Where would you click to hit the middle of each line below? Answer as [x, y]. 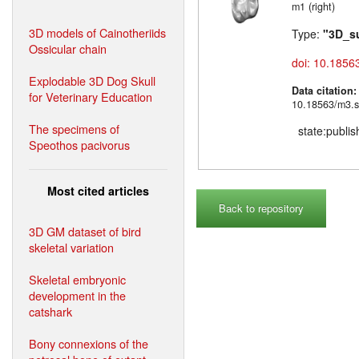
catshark [50, 311]
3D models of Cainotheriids [97, 32]
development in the [77, 295]
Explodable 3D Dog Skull [92, 80]
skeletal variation [71, 247]
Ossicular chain [68, 48]
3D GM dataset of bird [85, 231]
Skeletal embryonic [77, 279]
